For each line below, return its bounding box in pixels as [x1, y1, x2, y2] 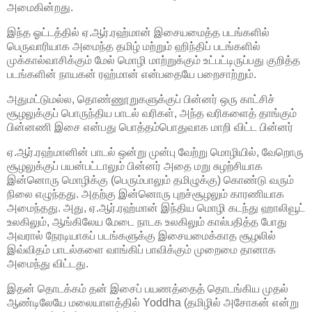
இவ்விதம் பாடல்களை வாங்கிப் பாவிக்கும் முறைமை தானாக [7, 243, 276, 256]
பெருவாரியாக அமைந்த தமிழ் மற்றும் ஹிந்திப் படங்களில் [7, 40, 260, 53]
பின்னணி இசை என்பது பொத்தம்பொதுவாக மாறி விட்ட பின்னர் [7, 121, 293, 133]
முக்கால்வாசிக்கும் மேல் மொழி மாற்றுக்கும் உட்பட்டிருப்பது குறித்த [7, 54, 300, 67]
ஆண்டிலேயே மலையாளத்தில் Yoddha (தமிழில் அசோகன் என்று [7, 296, 299, 309]
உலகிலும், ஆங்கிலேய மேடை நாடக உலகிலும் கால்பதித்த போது [7, 215, 287, 228]
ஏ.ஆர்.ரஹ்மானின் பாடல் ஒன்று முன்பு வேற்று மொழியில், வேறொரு [7, 146, 304, 158]
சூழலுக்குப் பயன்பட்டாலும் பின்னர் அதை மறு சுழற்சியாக [7, 159, 263, 172]
